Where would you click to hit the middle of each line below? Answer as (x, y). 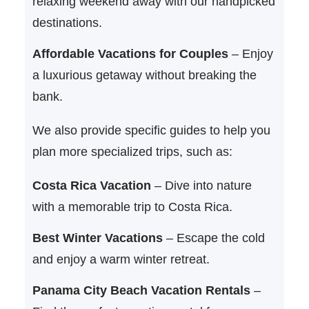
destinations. (67, 22)
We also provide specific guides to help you (151, 130)
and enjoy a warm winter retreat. (121, 259)
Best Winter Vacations (97, 238)
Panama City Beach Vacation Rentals (141, 290)
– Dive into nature (201, 185)
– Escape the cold (213, 238)
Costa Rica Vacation (91, 185)
